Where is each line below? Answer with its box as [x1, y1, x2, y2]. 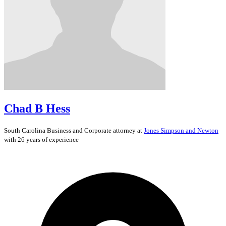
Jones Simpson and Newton [144, 126, 218, 134]
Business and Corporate [47, 126, 111, 134]
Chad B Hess [4, 101, 70, 115]
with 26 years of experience [4, 135, 79, 143]
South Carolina [4, 126, 47, 134]
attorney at [111, 126, 144, 134]
